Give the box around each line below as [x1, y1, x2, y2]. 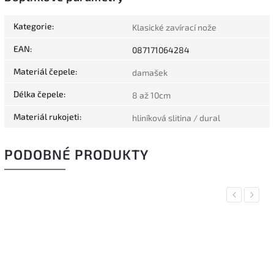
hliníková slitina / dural [132, 113, 220, 124]
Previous [231, 190, 262, 200]
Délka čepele [13, 89, 64, 100]
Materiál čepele [13, 66, 75, 77]
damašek [132, 67, 168, 78]
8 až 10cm [132, 90, 171, 101]
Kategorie [13, 21, 52, 32]
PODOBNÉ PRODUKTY [4, 146, 149, 163]
